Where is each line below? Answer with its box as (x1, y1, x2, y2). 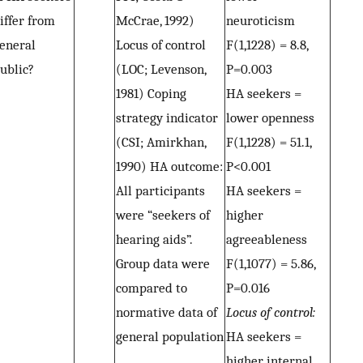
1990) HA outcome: (116, 158, 223, 175)
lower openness (226, 109, 314, 126)
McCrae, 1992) (116, 12, 194, 29)
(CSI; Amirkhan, (116, 134, 207, 151)
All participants (116, 182, 205, 199)
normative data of (116, 304, 217, 321)
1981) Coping (116, 85, 186, 102)
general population (116, 328, 224, 345)
